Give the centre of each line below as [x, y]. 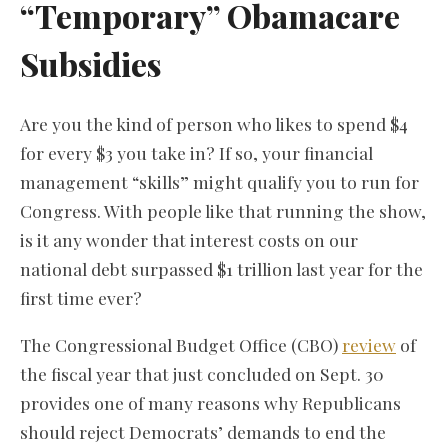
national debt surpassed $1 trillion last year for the [221, 269]
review [369, 344]
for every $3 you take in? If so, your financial [196, 153]
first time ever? [81, 298]
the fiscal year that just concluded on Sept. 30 [202, 373]
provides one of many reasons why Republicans [210, 402]
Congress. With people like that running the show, [223, 211]
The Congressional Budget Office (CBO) [181, 344]
